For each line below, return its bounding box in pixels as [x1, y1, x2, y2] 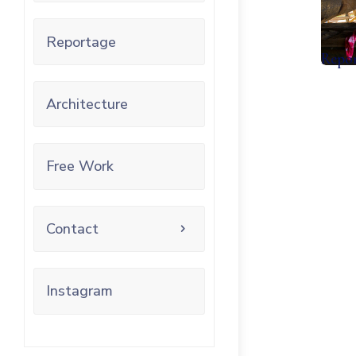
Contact [46, 219, 99, 238]
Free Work [46, 157, 114, 176]
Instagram [46, 281, 113, 301]
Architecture [46, 94, 128, 114]
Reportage [46, 32, 116, 52]
